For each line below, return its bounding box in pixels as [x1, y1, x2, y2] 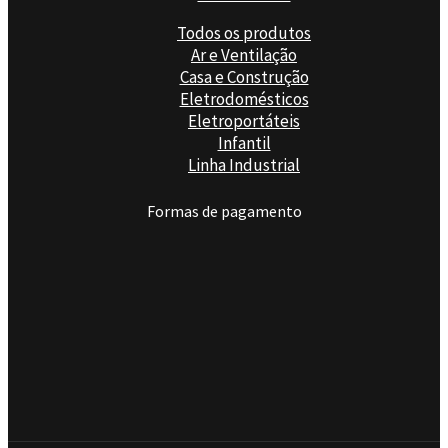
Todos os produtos [177, 21, 311, 44]
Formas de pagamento [146, 200, 302, 221]
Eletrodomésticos [179, 87, 309, 110]
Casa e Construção [179, 65, 309, 88]
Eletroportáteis [188, 109, 300, 132]
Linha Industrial [188, 153, 300, 176]
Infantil [217, 131, 271, 154]
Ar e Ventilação [191, 43, 297, 66]
